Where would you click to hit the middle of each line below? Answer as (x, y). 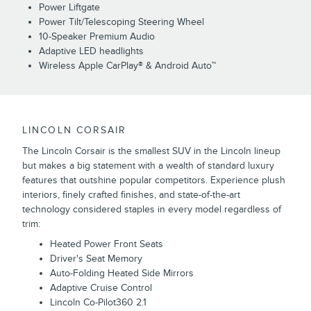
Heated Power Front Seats (107, 244)
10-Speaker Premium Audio (97, 36)
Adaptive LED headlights (91, 51)
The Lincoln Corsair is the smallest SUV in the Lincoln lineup (151, 151)
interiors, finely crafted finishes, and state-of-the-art (131, 194)
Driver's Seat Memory (96, 258)
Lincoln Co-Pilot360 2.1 (98, 302)
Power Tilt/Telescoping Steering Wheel (121, 22)
